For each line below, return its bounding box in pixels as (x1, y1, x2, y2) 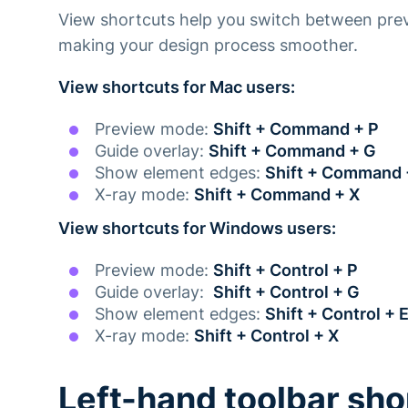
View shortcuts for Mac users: (58, 76, 295, 97)
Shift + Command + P (213, 118, 382, 138)
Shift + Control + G (213, 281, 360, 301)
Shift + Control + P (213, 260, 358, 280)
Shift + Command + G (209, 140, 376, 160)
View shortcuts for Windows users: (58, 218, 336, 238)
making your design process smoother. (58, 35, 362, 55)
